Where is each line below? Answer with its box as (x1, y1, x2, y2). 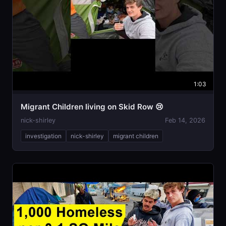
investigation (25, 132, 62, 140)
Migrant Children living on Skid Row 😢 (21, 101, 163, 111)
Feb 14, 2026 (165, 116, 205, 124)
